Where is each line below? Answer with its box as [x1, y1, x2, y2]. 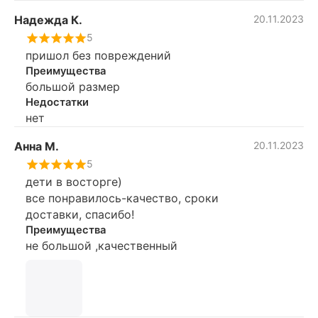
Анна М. [14, 138, 59, 153]
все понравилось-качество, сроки [26, 190, 219, 205]
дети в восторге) [26, 174, 122, 189]
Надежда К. [14, 12, 82, 27]
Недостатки [26, 95, 89, 109]
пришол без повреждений [26, 48, 171, 62]
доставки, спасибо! [26, 207, 134, 221]
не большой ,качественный [26, 238, 177, 253]
